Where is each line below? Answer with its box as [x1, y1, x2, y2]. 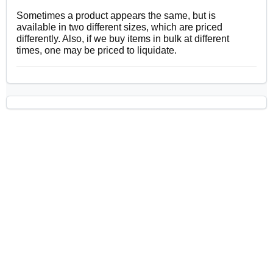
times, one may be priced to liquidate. [16, 45, 177, 56]
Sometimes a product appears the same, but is [16, 10, 216, 21]
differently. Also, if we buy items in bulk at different [16, 34, 229, 44]
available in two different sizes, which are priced [16, 22, 222, 33]
